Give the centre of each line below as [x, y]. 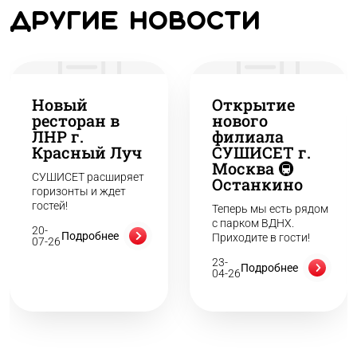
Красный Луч [87, 152]
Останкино [257, 184]
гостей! [50, 206]
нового [239, 120]
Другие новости [135, 22]
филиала [247, 136]
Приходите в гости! [261, 237]
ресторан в [76, 120]
